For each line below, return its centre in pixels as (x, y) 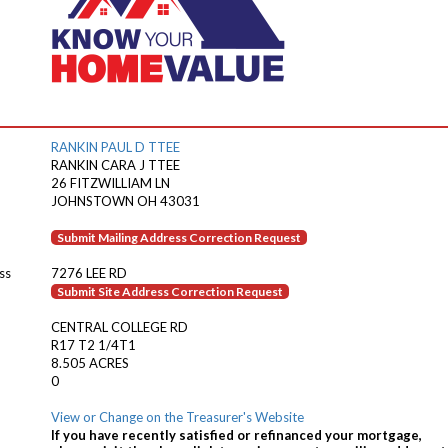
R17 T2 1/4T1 (93, 345)
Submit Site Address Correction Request (170, 291)
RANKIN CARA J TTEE (115, 165)
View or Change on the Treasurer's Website (177, 417)
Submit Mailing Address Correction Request (179, 237)
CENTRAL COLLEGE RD (119, 327)
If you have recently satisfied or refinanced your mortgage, (236, 435)
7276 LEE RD (89, 273)
